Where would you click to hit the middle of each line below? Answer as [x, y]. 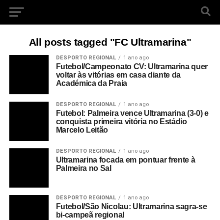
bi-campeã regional [90, 215]
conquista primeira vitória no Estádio [121, 122]
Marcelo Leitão [82, 130]
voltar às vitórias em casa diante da [118, 75]
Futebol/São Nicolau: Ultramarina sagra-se [131, 206]
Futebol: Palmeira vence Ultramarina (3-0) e [132, 113]
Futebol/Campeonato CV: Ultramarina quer [132, 67]
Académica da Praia [91, 83]
